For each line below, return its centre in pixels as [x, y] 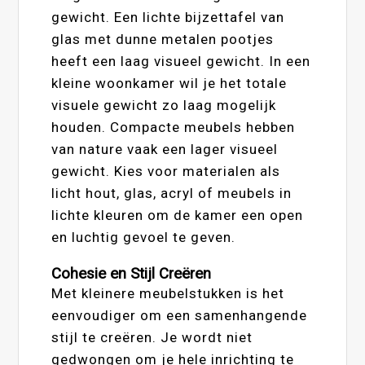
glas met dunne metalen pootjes [163, 39]
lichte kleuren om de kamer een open [178, 215]
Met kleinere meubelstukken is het [168, 293]
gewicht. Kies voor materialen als [166, 171]
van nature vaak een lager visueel [165, 149]
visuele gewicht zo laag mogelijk [164, 105]
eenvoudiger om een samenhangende [180, 315]
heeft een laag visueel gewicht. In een [181, 61]
